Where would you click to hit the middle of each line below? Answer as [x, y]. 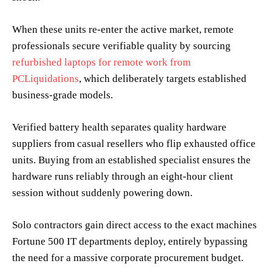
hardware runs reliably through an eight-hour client [123, 176]
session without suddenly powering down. [104, 192]
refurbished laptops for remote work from [101, 62]
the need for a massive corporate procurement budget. [128, 257]
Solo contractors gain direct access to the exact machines [134, 225]
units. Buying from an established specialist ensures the [131, 160]
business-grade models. [63, 95]
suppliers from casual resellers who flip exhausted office [134, 143]
